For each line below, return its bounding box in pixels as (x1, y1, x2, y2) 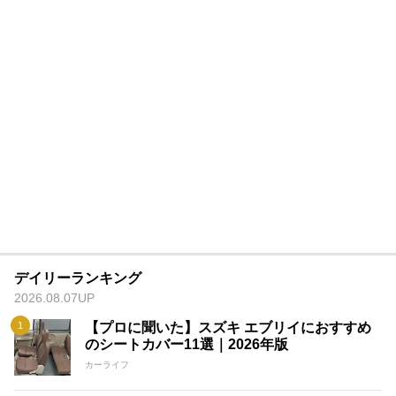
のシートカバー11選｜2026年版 (85, 336, 288, 352)
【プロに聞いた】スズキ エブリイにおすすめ (85, 319, 371, 335)
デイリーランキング (14, 270, 141, 286)
